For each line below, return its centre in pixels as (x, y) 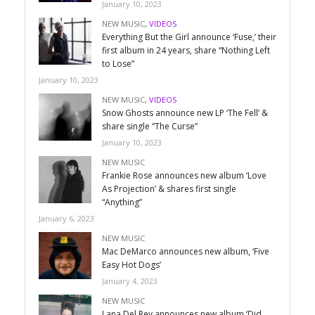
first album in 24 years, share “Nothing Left (186, 50)
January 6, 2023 (66, 218)
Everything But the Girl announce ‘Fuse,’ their (189, 37)
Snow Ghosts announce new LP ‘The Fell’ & (185, 112)
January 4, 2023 (130, 281)
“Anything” (122, 202)
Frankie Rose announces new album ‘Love (184, 175)
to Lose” (118, 63)
